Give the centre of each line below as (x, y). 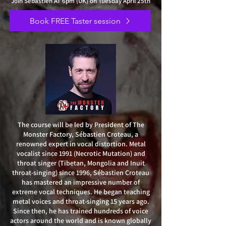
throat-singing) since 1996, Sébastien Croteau (81, 173)
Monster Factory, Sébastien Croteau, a (81, 134)
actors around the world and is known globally (81, 220)
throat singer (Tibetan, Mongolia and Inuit (81, 163)
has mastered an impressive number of (81, 182)
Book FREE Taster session (75, 21)
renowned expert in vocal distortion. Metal (81, 144)
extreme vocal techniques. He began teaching (81, 192)
